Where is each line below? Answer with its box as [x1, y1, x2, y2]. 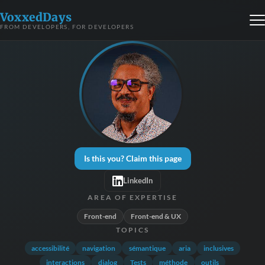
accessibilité [31, 243, 69, 253]
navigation [82, 243, 116, 253]
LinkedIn [123, 176, 153, 186]
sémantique [128, 243, 166, 253]
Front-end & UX [131, 212, 182, 221]
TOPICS [116, 225, 149, 234]
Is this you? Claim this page [83, 154, 182, 163]
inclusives [203, 243, 234, 253]
